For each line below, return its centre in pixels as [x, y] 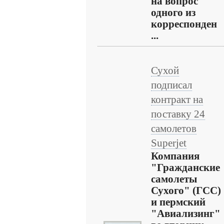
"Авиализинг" [186, 213]
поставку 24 [178, 114]
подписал [171, 85]
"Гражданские [185, 167]
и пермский [178, 202]
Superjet [169, 143]
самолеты [174, 179]
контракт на [177, 99]
